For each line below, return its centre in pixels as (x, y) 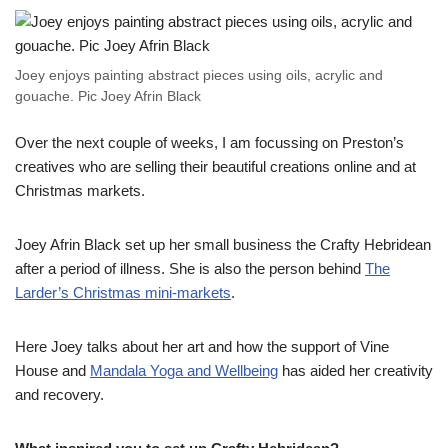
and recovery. (59, 394)
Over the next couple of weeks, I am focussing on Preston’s (209, 142)
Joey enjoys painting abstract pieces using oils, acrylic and (199, 75)
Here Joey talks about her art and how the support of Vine (202, 346)
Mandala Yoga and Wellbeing (184, 370)
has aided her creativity (355, 370)
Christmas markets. (80, 190)
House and (52, 370)
